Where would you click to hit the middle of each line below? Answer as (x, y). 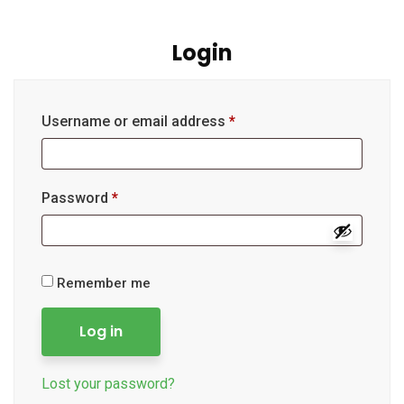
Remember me (104, 283)
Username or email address (135, 121)
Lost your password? (108, 384)
